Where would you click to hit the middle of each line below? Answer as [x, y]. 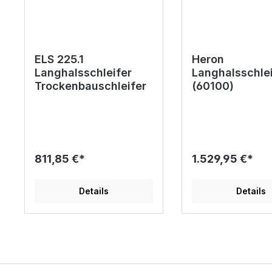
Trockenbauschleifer [90, 86]
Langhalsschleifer [83, 72]
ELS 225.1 [59, 59]
